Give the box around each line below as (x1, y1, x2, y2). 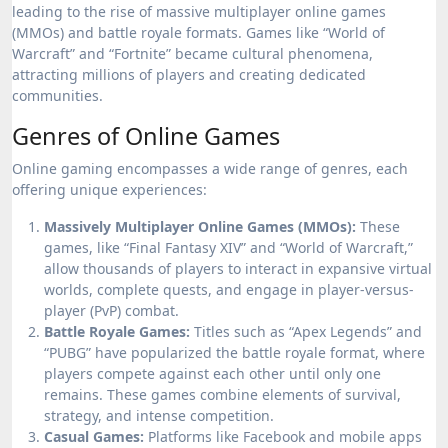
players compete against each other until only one (44, 364, 381, 383)
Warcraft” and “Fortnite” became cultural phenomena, (12, 44, 373, 63)
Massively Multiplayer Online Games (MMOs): (44, 217, 356, 236)
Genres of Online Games (12, 120, 280, 152)
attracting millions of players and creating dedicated (12, 65, 366, 84)
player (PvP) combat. (44, 301, 179, 320)
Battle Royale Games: (44, 322, 190, 341)
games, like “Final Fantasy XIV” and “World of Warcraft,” (44, 238, 413, 257)
